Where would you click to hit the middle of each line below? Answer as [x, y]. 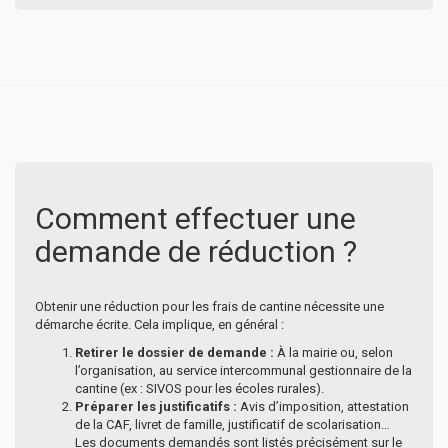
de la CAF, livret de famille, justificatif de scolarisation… [232, 424]
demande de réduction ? [196, 251]
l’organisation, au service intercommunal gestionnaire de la [243, 370]
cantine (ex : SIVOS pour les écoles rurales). [199, 388]
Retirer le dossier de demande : [174, 352]
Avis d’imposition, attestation [323, 406]
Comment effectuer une [195, 218]
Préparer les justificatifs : [156, 406]
